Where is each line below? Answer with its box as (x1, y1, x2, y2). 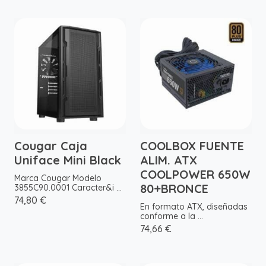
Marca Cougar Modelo (14, 173, 102, 184)
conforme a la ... (140, 211, 203, 222)
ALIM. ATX (140, 153, 197, 168)
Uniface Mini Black (14, 153, 121, 168)
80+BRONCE (140, 181, 208, 197)
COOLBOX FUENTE (140, 138, 244, 154)
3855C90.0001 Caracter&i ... (14, 182, 122, 194)
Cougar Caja (14, 138, 87, 154)
